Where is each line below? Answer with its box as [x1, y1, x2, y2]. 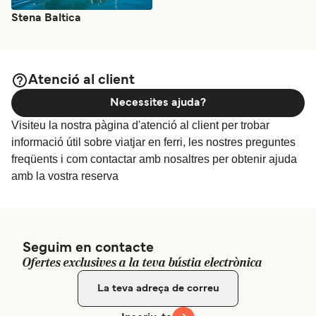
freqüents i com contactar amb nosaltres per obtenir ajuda [11, 153, 297, 166]
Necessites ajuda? [110, 98, 206, 109]
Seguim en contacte [23, 242, 154, 255]
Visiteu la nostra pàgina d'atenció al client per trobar [11, 119, 269, 132]
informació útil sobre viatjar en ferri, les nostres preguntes [11, 136, 296, 149]
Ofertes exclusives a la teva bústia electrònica [23, 255, 262, 271]
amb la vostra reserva [11, 170, 119, 183]
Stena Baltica [11, 13, 81, 24]
